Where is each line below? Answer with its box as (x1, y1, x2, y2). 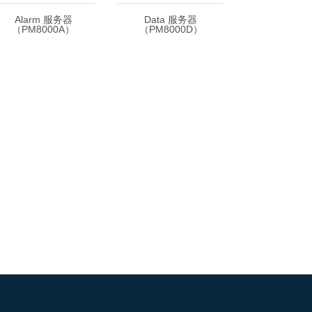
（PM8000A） (12, 24, 75, 35)
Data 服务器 (144, 14, 197, 25)
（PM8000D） (139, 24, 203, 35)
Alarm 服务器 (14, 14, 72, 25)
